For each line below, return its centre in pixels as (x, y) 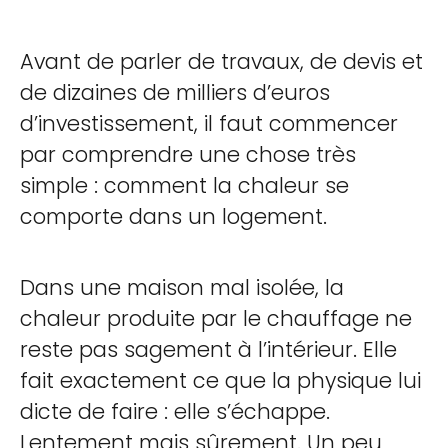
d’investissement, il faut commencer (209, 123)
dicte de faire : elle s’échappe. (175, 411)
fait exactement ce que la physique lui (220, 380)
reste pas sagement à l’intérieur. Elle (208, 349)
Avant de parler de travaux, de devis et (221, 61)
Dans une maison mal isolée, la (182, 287)
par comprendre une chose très (188, 154)
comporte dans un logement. (173, 216)
